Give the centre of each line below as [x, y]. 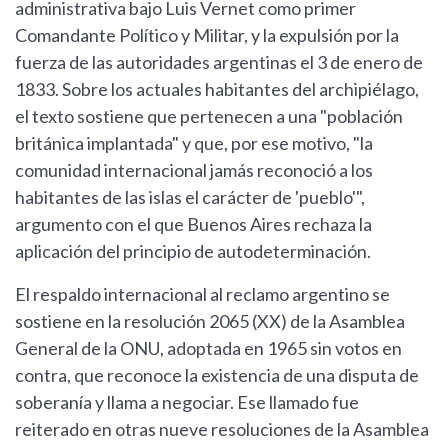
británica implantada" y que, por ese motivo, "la [194, 143]
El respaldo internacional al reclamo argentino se [202, 294]
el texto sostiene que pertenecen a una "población [209, 116]
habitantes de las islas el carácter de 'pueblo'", [190, 197]
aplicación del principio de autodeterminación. [193, 251]
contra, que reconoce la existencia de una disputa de [217, 375]
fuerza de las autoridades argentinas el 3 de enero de [219, 62]
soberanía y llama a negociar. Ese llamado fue [187, 402]
